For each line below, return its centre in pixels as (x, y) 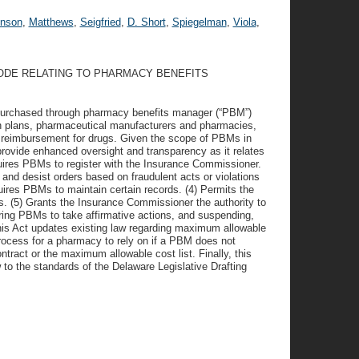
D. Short (146, 22)
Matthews (51, 22)
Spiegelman (199, 22)
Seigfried (100, 22)
